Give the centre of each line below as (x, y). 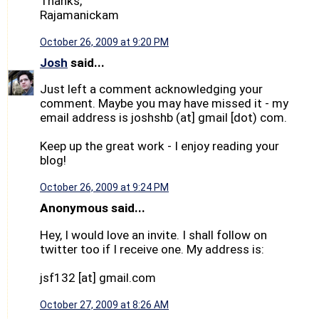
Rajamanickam (79, 15)
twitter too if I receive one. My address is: (152, 249)
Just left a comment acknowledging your (151, 89)
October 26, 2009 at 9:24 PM (104, 188)
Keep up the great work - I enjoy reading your (159, 146)
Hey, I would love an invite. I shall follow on (153, 235)
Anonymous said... (93, 208)
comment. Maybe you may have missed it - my (164, 104)
